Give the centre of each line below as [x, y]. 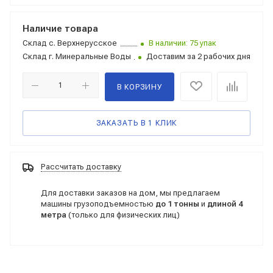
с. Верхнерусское [82, 43]
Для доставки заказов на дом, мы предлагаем [130, 193]
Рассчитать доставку [81, 167]
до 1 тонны [177, 204]
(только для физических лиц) [123, 214]
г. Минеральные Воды [89, 56]
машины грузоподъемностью [98, 204]
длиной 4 [225, 204]
